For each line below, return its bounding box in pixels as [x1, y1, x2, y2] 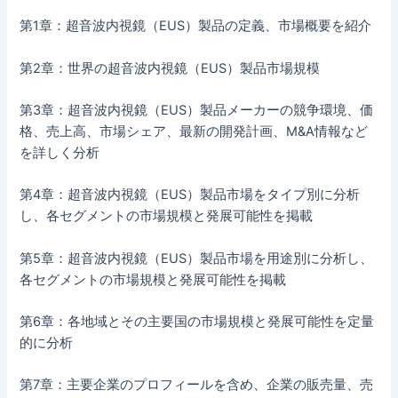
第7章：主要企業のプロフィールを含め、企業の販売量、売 [20, 377, 374, 394]
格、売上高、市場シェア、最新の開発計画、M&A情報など [20, 123, 369, 139]
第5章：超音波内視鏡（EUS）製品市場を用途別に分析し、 [20, 250, 374, 267]
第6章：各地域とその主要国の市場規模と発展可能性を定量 [20, 314, 375, 330]
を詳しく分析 [20, 144, 100, 161]
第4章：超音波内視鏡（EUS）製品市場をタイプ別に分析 [20, 187, 361, 203]
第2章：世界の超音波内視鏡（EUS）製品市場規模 [20, 60, 321, 76]
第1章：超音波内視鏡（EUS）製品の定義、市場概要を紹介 [20, 18, 372, 35]
